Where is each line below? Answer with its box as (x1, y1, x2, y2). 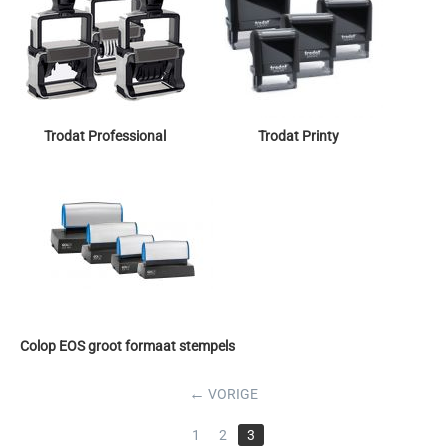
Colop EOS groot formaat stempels (20, 337, 235, 354)
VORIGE (208, 385, 259, 402)
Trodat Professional (44, 127, 166, 144)
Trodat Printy (257, 127, 339, 144)
